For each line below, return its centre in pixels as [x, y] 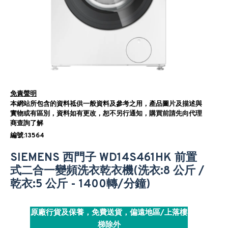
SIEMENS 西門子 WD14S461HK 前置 [104, 158]
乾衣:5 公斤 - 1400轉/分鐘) [80, 184]
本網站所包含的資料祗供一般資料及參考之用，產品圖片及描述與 [106, 104]
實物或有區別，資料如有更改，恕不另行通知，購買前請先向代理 [106, 114]
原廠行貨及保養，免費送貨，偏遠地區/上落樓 [109, 213]
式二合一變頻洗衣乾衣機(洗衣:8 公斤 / [107, 171]
